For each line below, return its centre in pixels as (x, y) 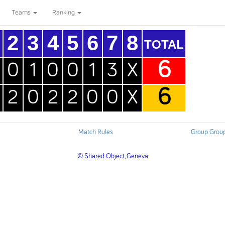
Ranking (64, 13)
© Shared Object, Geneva (113, 156)
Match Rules (96, 132)
